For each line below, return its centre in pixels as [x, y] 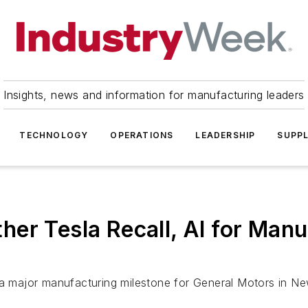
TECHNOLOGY [54, 135]
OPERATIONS [142, 135]
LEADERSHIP [225, 135]
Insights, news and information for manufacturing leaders [154, 95]
